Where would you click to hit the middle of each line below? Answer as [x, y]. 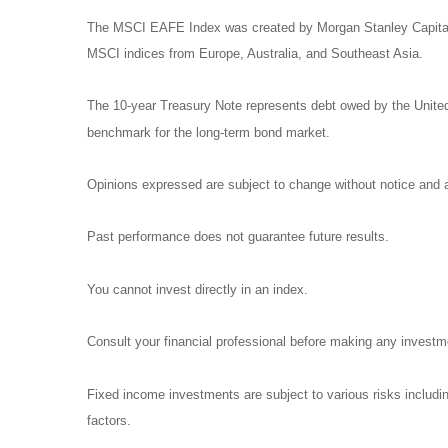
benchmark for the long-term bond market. [208, 132]
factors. [109, 420]
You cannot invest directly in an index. [197, 289]
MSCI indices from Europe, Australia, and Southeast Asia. [255, 54]
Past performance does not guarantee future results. [238, 237]
